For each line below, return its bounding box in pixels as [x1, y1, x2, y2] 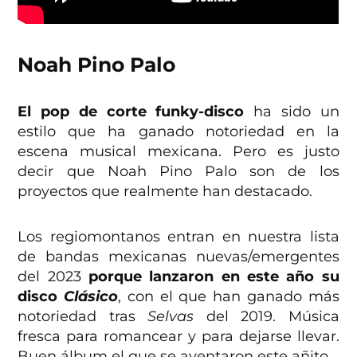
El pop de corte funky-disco [18, 103, 245, 121]
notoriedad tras [18, 308, 148, 326]
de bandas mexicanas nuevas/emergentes [18, 248, 339, 266]
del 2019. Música [194, 308, 339, 326]
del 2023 [18, 268, 81, 286]
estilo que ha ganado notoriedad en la [18, 123, 339, 141]
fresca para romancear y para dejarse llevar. [18, 328, 339, 346]
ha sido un [244, 103, 339, 121]
